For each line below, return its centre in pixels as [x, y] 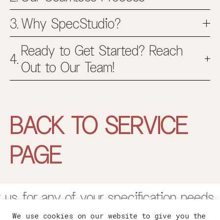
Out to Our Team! [68, 67]
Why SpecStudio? [71, 23]
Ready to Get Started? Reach [102, 50]
